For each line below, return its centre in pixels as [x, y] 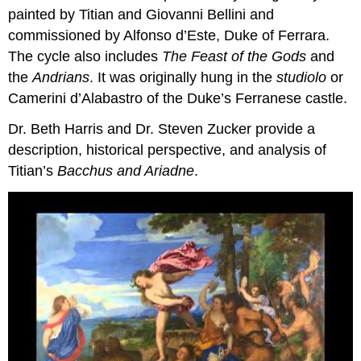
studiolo [302, 77]
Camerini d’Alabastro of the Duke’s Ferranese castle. [178, 98]
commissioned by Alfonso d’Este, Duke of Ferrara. [169, 35]
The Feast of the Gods [234, 56]
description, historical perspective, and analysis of [168, 150]
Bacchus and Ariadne [126, 171]
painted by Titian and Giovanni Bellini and [141, 14]
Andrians [61, 77]
